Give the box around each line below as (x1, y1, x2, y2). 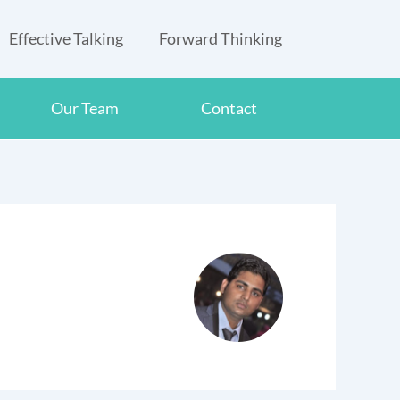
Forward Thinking (158, 29, 282, 48)
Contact (201, 98, 257, 119)
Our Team (51, 98, 119, 119)
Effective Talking (8, 29, 123, 48)
